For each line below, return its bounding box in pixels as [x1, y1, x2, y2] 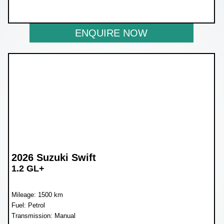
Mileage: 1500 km [11, 191, 63, 199]
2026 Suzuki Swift [11, 152, 96, 163]
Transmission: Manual [11, 212, 76, 220]
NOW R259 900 [11, 2, 82, 14]
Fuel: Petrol [11, 201, 45, 209]
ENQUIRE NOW [75, 27, 148, 38]
